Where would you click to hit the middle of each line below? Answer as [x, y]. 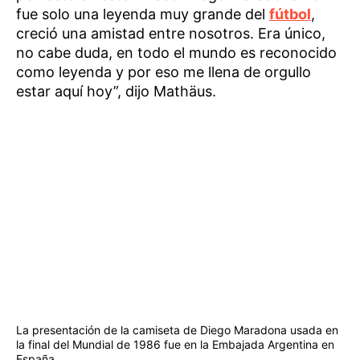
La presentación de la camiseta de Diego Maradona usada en [177, 329]
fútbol [290, 14]
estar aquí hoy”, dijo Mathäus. [116, 92]
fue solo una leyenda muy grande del [143, 14]
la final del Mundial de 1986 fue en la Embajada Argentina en [175, 344]
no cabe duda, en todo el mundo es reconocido [176, 53]
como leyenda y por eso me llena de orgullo [164, 72]
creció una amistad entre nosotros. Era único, [171, 34]
